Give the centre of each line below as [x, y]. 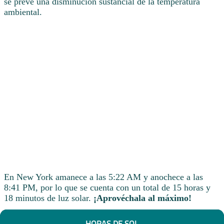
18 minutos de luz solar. [49, 198]
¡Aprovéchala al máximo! [142, 198]
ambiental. [23, 12]
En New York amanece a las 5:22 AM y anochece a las [103, 177]
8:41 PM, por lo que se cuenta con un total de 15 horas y [107, 187]
